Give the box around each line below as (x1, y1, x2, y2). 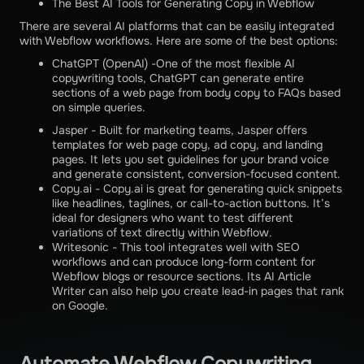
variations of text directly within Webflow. (52, 225, 272, 240)
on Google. (52, 298, 108, 314)
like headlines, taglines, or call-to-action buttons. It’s (52, 196, 330, 211)
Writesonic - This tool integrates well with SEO (52, 240, 300, 255)
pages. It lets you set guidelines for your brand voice (52, 152, 329, 167)
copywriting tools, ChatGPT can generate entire (52, 71, 304, 86)
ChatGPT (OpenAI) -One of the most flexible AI (52, 56, 295, 71)
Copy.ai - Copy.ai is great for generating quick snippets (52, 181, 342, 197)
